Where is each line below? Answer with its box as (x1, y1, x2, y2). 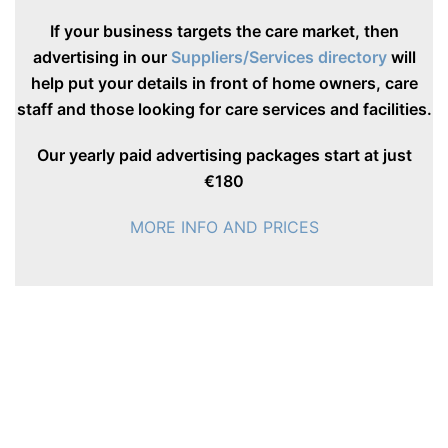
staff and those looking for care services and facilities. (16, 98, 432, 119)
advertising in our (32, 46, 171, 67)
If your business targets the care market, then (49, 20, 399, 41)
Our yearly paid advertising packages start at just (36, 144, 412, 165)
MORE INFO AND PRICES (129, 216, 319, 237)
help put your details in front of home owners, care (30, 72, 418, 93)
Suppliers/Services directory (170, 46, 387, 67)
